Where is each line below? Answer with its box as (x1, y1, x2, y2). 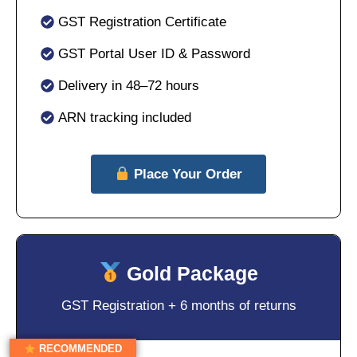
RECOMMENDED (35, 343, 122, 355)
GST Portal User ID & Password (58, 46, 250, 62)
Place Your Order (130, 167, 243, 182)
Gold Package (121, 261, 259, 284)
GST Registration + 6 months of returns (61, 297, 296, 313)
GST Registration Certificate (58, 14, 226, 30)
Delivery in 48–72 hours (58, 78, 199, 94)
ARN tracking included (58, 110, 191, 126)
